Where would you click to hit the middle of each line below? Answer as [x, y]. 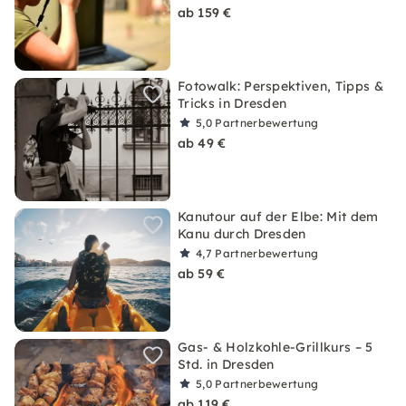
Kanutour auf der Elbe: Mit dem [278, 217]
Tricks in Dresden [232, 103]
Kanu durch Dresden [242, 234]
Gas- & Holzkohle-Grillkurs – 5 [275, 347]
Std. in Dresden [226, 364]
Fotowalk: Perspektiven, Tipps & [280, 86]
